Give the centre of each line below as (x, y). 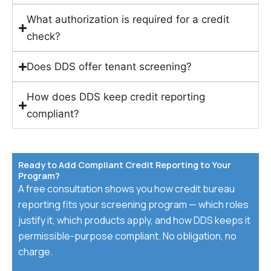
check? (44, 37)
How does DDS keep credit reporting (116, 97)
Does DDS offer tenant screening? (109, 67)
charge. (35, 252)
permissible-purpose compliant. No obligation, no (127, 236)
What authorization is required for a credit (128, 20)
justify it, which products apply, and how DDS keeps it (134, 220)
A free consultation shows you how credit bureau (126, 189)
